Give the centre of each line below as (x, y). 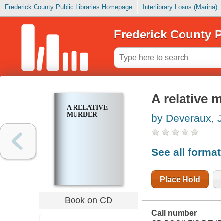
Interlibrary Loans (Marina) (180, 7)
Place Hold (180, 179)
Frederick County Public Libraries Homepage (68, 7)
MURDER (82, 115)
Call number (174, 213)
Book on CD (89, 200)
